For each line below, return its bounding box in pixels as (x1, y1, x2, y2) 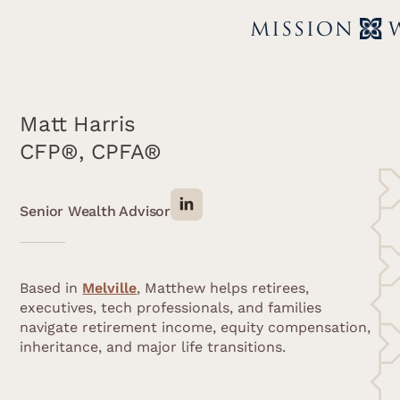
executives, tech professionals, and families (20, 298, 322, 316)
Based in (20, 279, 83, 296)
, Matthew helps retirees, (137, 279, 310, 296)
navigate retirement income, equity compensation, (20, 318, 371, 336)
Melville (82, 279, 137, 296)
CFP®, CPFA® (20, 138, 162, 164)
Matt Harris (20, 111, 136, 137)
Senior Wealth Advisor (20, 202, 171, 220)
